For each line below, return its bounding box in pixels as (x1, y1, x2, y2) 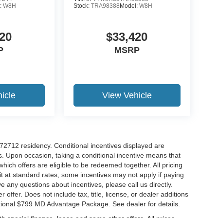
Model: (119, 2, 139, 9)
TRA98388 (91, 2, 120, 9)
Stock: (73, 2, 91, 9)
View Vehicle (102, 90, 152, 100)
